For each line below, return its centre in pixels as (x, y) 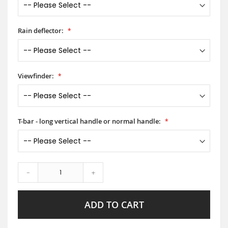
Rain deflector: (41, 30)
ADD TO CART (114, 204)
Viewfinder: (36, 76)
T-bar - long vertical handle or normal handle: (89, 121)
